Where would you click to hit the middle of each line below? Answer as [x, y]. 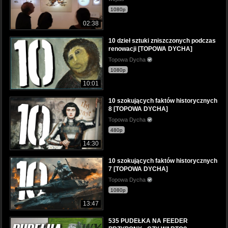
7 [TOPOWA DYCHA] [138, 169]
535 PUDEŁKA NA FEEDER [148, 221]
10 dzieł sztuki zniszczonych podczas [162, 40]
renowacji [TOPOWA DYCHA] [150, 49]
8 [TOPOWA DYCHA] [138, 109]
